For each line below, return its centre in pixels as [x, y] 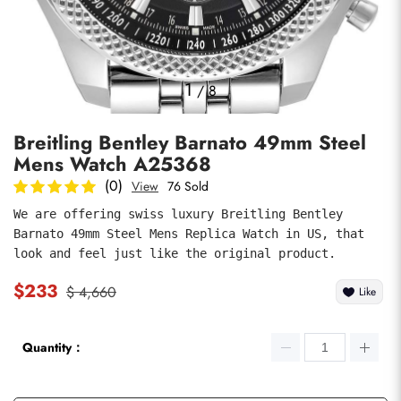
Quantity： [53, 347]
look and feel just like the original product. [175, 253]
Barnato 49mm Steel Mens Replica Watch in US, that [189, 234]
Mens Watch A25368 [112, 164]
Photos [37, 63]
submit [55, 241]
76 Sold [188, 186]
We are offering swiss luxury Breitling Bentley [178, 214]
